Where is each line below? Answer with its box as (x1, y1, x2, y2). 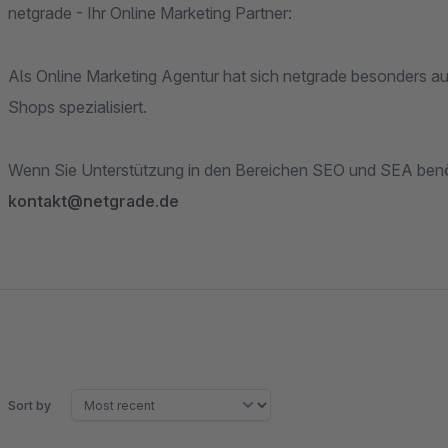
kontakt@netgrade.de (8, 191, 179, 211)
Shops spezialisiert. (8, 97, 147, 117)
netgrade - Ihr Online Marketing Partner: (8, 3, 292, 23)
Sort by (8, 397, 51, 413)
